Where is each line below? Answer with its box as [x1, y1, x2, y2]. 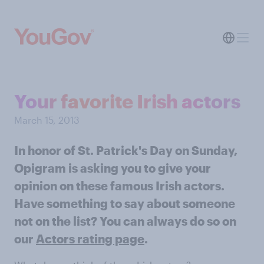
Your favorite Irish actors [14, 90, 240, 112]
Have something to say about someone [14, 196, 235, 210]
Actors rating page [36, 232, 144, 246]
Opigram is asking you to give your [14, 161, 211, 175]
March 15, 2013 [14, 114, 80, 126]
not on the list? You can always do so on [14, 214, 236, 228]
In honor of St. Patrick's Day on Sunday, [14, 143, 237, 157]
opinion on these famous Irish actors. [14, 179, 225, 193]
